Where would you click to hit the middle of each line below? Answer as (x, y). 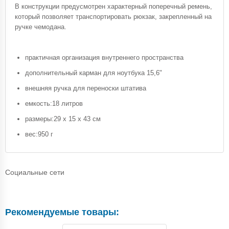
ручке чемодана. (41, 27)
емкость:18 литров (54, 103)
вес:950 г (39, 134)
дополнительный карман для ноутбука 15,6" (94, 73)
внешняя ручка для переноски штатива (86, 88)
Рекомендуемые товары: (62, 212)
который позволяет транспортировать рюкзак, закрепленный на (113, 16)
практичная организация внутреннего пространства (104, 57)
